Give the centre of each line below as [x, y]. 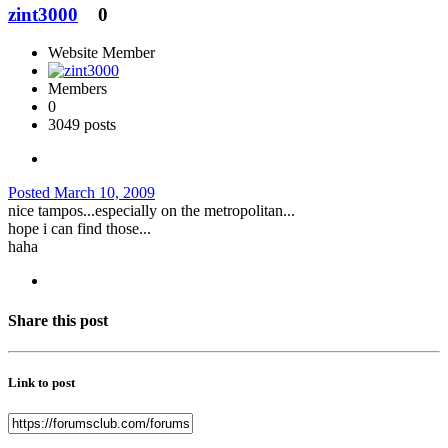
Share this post [58, 320]
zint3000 [43, 14]
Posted [31, 193]
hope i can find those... [79, 229]
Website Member [101, 53]
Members [77, 89]
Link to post [41, 383]
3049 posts [82, 125]
